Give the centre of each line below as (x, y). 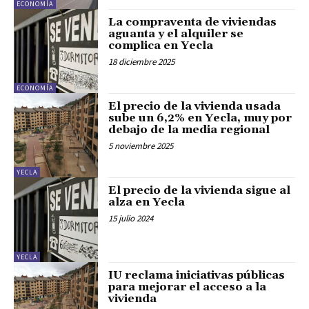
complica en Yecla (161, 45)
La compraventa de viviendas (193, 22)
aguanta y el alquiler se (176, 33)
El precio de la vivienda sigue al (200, 191)
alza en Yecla (147, 202)
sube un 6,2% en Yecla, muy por (200, 118)
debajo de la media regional (189, 130)
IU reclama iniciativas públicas (197, 275)
